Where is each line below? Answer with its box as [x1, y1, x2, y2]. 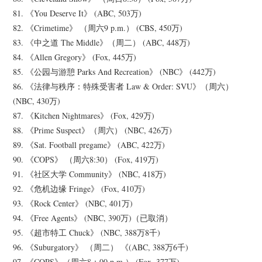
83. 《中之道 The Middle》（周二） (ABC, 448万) [13, 37, 191, 49]
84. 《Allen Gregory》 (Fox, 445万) [13, 51, 137, 63]
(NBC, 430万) [13, 95, 61, 107]
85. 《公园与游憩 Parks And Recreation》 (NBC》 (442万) [13, 66, 216, 78]
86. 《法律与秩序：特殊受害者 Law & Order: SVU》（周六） [13, 81, 234, 92]
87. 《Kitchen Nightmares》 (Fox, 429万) [13, 110, 155, 122]
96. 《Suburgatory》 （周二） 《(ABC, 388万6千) [13, 242, 189, 253]
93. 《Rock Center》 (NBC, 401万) [13, 198, 133, 209]
